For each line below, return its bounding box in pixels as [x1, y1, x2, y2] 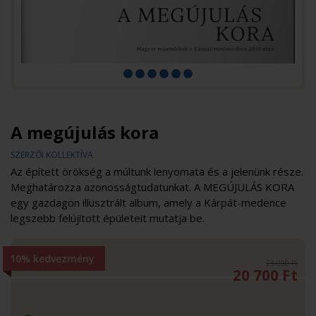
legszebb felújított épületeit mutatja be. [11, 211, 205, 226]
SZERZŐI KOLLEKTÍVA [11, 149, 93, 162]
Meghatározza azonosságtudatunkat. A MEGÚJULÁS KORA [11, 180, 294, 195]
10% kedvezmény [10, 252, 95, 266]
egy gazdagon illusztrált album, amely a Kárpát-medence [11, 195, 286, 210]
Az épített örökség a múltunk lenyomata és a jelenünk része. [11, 164, 303, 179]
